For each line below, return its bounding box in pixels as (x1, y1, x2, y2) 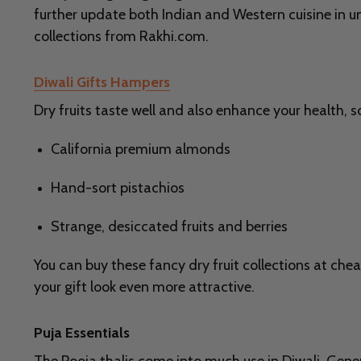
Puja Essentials (34, 324, 130, 342)
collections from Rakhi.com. (34, 27, 209, 46)
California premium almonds (51, 140, 230, 159)
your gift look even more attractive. (34, 278, 255, 297)
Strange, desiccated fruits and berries (51, 218, 288, 236)
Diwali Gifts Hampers (34, 73, 170, 92)
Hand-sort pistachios (51, 179, 185, 197)
